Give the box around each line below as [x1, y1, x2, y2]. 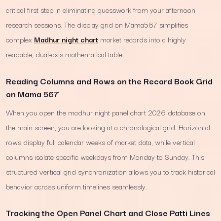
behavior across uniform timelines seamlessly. [6, 180, 147, 192]
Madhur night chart [34, 34, 98, 45]
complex [6, 34, 34, 45]
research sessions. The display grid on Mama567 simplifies [6, 19, 188, 30]
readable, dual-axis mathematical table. [6, 48, 124, 60]
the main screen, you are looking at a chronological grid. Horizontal [6, 121, 210, 133]
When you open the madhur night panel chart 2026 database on [6, 106, 205, 118]
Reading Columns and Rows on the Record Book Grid [6, 74, 213, 87]
